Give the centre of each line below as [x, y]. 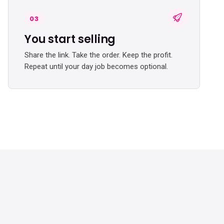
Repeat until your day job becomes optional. [96, 66]
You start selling [70, 39]
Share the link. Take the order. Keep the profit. [98, 55]
